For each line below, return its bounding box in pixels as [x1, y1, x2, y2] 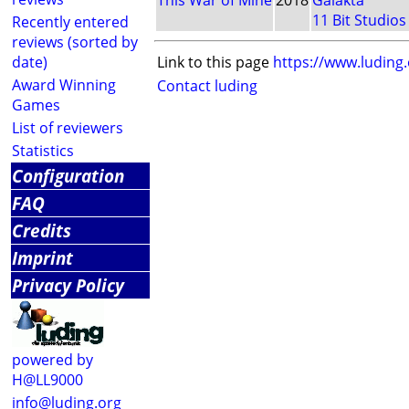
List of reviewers [12, 118, 123, 138]
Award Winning [12, 75, 116, 95]
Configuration [12, 163, 124, 188]
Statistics [12, 141, 74, 161]
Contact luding [157, 76, 257, 97]
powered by [12, 350, 93, 370]
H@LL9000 [12, 370, 83, 390]
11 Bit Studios [312, 10, 406, 31]
